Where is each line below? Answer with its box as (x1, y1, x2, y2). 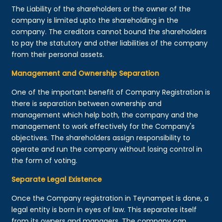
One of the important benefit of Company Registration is (11, 87, 211, 97)
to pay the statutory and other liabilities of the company (11, 38, 208, 48)
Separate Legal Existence (11, 174, 102, 184)
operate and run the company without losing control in (11, 144, 203, 154)
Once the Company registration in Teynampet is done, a (11, 193, 209, 203)
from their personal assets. (11, 49, 105, 59)
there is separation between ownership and (11, 98, 162, 109)
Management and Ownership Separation (11, 68, 160, 78)
